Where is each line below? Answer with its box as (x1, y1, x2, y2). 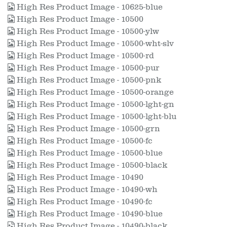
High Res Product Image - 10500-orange (15, 88, 174, 97)
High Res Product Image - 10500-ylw (15, 27, 159, 36)
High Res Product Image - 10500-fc (15, 136, 153, 145)
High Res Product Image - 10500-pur (15, 63, 159, 72)
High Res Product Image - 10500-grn (15, 124, 160, 133)
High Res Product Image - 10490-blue (15, 209, 163, 218)
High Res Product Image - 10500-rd (15, 51, 154, 60)
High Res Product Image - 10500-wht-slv (15, 39, 174, 48)
